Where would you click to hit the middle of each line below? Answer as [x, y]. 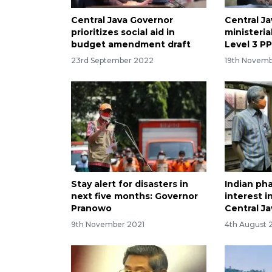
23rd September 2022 [112, 60]
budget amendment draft [131, 45]
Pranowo [91, 208]
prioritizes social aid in [123, 32]
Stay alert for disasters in [130, 184]
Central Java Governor [122, 20]
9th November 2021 [108, 224]
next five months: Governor [134, 196]
